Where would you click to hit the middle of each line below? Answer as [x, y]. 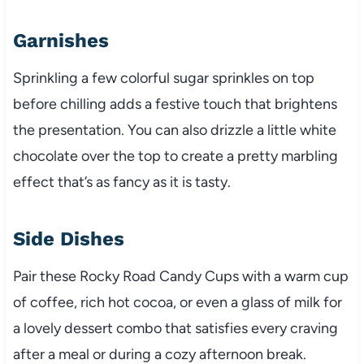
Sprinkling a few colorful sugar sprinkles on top [163, 78]
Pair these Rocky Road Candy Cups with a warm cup [180, 276]
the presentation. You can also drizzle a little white [174, 130]
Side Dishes [68, 238]
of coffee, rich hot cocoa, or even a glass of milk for [177, 302]
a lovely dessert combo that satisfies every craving [175, 328]
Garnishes [61, 40]
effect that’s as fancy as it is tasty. [121, 182]
